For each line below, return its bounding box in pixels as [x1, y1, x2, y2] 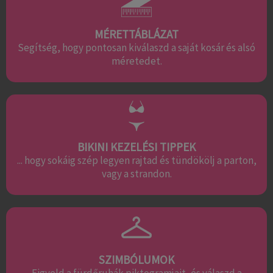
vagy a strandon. [101, 166, 172, 180]
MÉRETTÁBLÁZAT [94, 27, 179, 42]
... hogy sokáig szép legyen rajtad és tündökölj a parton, [16, 153, 257, 167]
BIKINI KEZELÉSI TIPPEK [77, 139, 196, 154]
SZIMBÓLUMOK [99, 252, 174, 267]
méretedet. [111, 54, 162, 68]
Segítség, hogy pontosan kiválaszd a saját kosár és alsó [18, 41, 255, 55]
